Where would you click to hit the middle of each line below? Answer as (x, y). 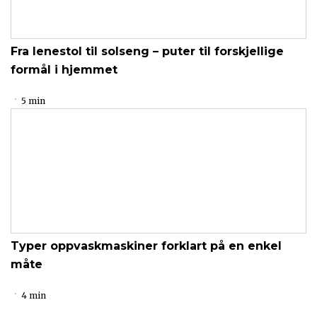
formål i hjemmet (64, 70)
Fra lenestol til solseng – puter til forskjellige (147, 51)
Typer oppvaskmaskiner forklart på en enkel (146, 246)
